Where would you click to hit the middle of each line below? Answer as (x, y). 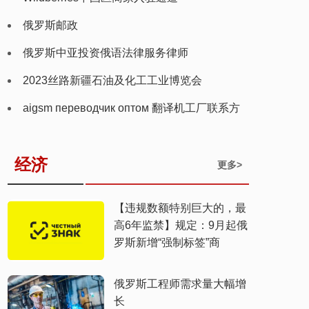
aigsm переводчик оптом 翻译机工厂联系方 (131, 108)
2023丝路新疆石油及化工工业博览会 (112, 80)
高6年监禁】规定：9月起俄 (181, 225)
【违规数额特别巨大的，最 (180, 208)
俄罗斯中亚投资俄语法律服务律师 (106, 53)
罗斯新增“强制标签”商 (167, 242)
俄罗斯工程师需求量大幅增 (180, 284)
